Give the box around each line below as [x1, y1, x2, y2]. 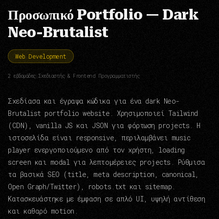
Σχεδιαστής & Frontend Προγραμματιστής [38, 73, 140, 79]
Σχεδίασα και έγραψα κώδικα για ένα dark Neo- [8, 96, 179, 106]
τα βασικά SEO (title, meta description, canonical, [8, 170, 199, 179]
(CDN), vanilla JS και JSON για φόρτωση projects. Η [8, 121, 200, 130]
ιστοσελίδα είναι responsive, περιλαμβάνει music [8, 133, 191, 142]
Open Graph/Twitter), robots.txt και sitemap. [8, 182, 175, 191]
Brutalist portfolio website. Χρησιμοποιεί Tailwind [8, 109, 198, 118]
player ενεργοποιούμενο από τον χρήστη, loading [8, 145, 185, 154]
